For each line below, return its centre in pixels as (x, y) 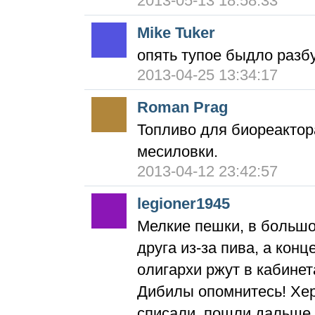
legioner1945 (184, 204)
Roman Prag (182, 107)
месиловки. (178, 152)
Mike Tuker (176, 33)
